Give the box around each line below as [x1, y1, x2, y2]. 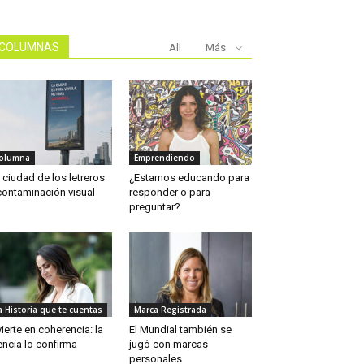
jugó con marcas [128, 338, 208, 351]
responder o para [128, 186, 210, 199]
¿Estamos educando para [128, 171, 249, 184]
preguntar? [128, 201, 180, 214]
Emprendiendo [133, 152, 195, 164]
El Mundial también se [128, 323, 232, 336]
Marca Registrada [133, 304, 206, 316]
